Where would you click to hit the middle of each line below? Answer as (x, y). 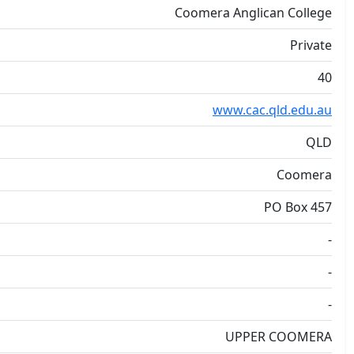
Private (311, 45)
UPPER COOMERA (279, 337)
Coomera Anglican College (253, 13)
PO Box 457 (298, 207)
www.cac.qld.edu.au (272, 110)
